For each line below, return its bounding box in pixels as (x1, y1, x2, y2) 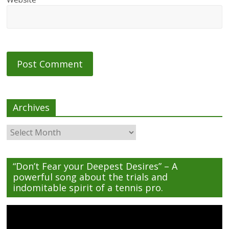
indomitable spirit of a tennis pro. (13, 181, 164, 194)
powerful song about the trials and (13, 171, 168, 183)
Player (6, 216, 27, 226)
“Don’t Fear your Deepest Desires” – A (13, 160, 178, 172)
